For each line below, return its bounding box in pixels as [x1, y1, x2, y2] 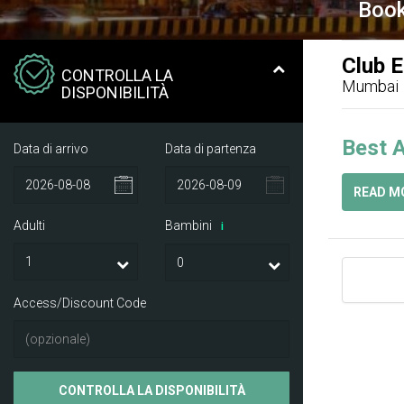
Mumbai [342, 76, 399, 96]
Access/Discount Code [14, 295, 146, 310]
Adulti [14, 217, 45, 233]
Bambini [165, 217, 215, 233]
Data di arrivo [14, 141, 88, 156]
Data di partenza [165, 141, 256, 156]
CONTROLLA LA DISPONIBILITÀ [58, 382, 245, 398]
